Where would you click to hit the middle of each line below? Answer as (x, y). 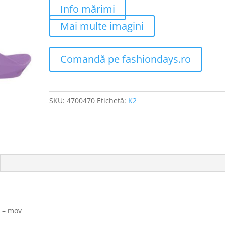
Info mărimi (88, 9)
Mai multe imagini (102, 26)
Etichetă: (113, 101)
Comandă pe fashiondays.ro (126, 59)
